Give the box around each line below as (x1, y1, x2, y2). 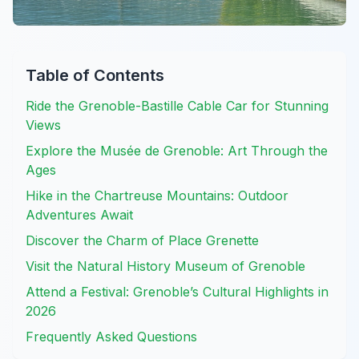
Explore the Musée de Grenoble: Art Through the (26, 143, 328, 159)
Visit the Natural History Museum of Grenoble (26, 258, 305, 275)
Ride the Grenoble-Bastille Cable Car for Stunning (26, 98, 329, 115)
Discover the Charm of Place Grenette (26, 232, 259, 249)
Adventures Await (26, 207, 133, 224)
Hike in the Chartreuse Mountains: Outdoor (26, 188, 288, 204)
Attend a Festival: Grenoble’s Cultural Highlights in (26, 284, 329, 301)
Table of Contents (26, 66, 164, 86)
